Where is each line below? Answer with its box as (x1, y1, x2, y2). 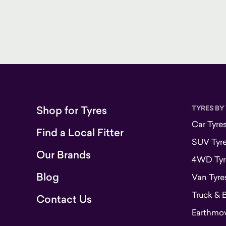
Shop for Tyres (36, 103, 107, 118)
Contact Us (36, 192, 92, 206)
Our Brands (36, 148, 91, 162)
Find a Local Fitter (36, 126, 124, 140)
